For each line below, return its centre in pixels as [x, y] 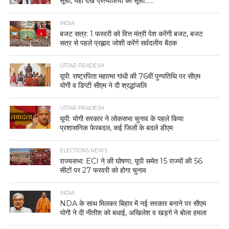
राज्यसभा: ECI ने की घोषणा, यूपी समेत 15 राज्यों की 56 [131, 161]
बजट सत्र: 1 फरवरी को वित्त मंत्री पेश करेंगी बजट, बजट [132, 33]
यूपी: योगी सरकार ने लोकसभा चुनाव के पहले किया [122, 118]
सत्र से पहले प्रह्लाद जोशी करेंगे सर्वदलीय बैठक [119, 43]
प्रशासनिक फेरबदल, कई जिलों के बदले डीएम [117, 128]
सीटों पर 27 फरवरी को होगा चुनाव [103, 170]
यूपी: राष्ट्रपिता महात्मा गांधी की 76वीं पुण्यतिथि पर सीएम [130, 76]
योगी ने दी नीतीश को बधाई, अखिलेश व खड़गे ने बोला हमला [133, 212]
